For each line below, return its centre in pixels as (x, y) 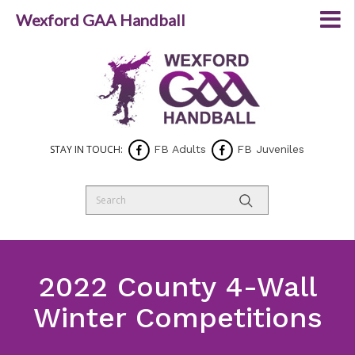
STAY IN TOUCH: (86, 149)
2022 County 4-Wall (177, 287)
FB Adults (177, 149)
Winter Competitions (177, 318)
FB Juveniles (268, 149)
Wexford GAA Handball (101, 20)
